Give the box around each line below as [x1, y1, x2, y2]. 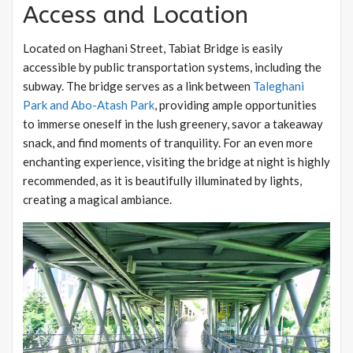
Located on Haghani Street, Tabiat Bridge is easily [23, 41, 283, 56]
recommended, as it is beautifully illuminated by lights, [23, 173, 302, 188]
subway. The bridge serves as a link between [23, 79, 253, 94]
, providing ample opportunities [154, 98, 317, 113]
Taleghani [253, 79, 304, 94]
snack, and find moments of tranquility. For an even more [23, 136, 313, 150]
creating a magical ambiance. [23, 192, 172, 207]
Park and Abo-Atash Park [23, 98, 154, 113]
